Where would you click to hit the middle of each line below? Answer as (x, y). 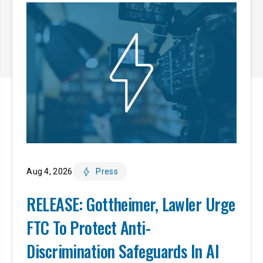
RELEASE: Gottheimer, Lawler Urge (131, 204)
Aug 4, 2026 (50, 171)
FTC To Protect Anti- (89, 227)
